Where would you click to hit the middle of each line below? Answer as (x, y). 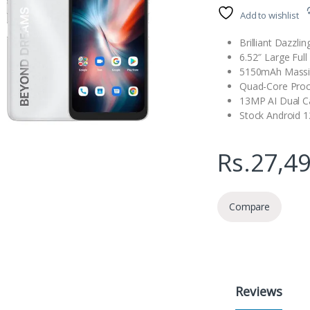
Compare (250, 207)
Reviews (259, 291)
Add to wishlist (269, 15)
